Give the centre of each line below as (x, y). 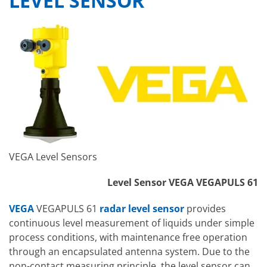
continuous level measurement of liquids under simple (132, 223)
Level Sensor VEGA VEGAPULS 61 (183, 183)
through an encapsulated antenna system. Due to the (129, 251)
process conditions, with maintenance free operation (128, 237)
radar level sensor (142, 208)
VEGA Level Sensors (53, 157)
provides (205, 208)
